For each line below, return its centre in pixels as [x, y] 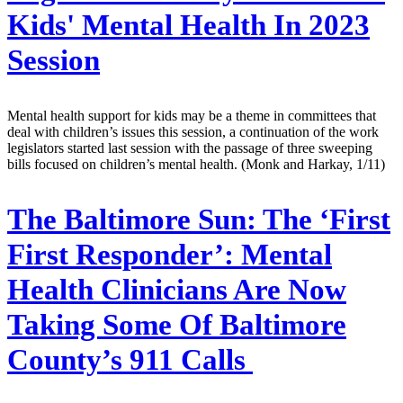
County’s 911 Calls [130, 359]
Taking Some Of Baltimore [177, 324]
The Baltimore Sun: [132, 219]
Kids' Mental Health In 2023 [188, 26]
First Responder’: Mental [170, 254]
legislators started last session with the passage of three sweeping [190, 148]
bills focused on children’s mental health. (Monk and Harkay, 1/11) [196, 164]
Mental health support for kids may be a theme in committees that [192, 115]
